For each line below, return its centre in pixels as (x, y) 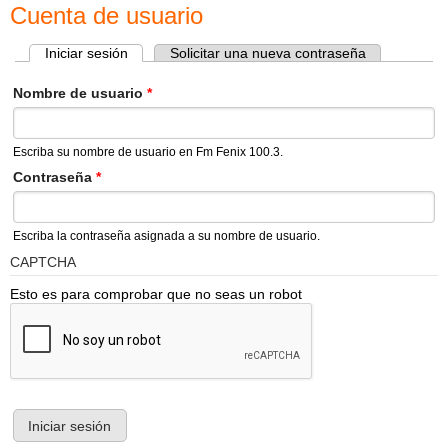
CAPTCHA (43, 261)
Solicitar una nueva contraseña (267, 53)
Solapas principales (104, 66)
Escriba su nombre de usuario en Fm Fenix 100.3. (147, 152)
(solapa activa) (174, 53)
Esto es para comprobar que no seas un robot (156, 294)
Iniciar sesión (86, 53)
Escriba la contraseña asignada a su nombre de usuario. (166, 236)
